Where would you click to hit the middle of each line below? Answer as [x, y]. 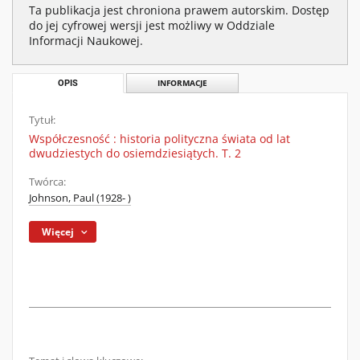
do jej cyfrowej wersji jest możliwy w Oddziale [152, 25]
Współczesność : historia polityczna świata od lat [160, 139]
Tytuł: [42, 120]
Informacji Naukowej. [86, 41]
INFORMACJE [182, 83]
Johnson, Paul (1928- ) [80, 198]
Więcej [58, 232]
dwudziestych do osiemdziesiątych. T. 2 [135, 153]
